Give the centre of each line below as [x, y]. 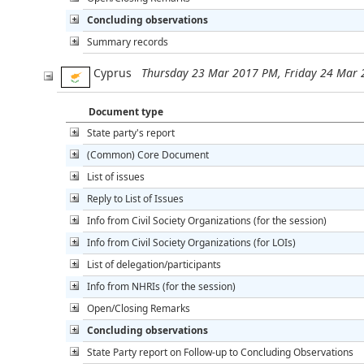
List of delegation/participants [154, 264]
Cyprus [116, 72]
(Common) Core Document [148, 154]
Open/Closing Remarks [139, 308]
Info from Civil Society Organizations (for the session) [207, 220]
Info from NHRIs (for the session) [161, 286]
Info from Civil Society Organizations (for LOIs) [191, 242]
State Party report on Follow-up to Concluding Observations [220, 352]
